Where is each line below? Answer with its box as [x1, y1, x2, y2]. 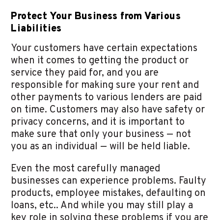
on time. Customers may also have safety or [11, 104, 205, 117]
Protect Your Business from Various [11, 10, 181, 24]
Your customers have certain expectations [11, 42, 198, 55]
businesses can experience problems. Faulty [11, 175, 207, 188]
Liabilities [11, 23, 65, 36]
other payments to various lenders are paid [11, 91, 202, 105]
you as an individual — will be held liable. [11, 140, 191, 154]
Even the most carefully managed [11, 163, 161, 176]
